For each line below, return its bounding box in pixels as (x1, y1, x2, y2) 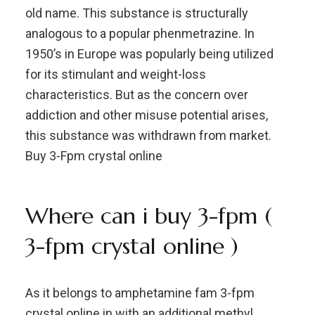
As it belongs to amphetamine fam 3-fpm (25, 285, 255, 300)
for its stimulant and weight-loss (25, 67, 206, 82)
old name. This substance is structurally (25, 6, 248, 20)
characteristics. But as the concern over (25, 87, 248, 102)
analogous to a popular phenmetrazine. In (25, 26, 255, 41)
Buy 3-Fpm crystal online (25, 148, 162, 163)
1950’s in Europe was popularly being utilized (25, 46, 274, 61)
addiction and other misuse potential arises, (25, 108, 268, 122)
